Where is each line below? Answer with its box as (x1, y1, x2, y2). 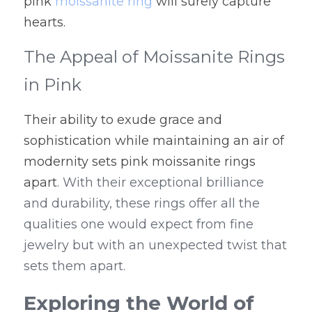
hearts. (24, 15, 65, 30)
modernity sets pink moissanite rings (24, 154, 256, 169)
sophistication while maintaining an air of (24, 133, 284, 148)
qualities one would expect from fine (24, 217, 253, 232)
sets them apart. (24, 258, 125, 274)
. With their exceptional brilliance (57, 175, 264, 190)
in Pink (24, 75, 81, 95)
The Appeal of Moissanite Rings (24, 47, 285, 67)
